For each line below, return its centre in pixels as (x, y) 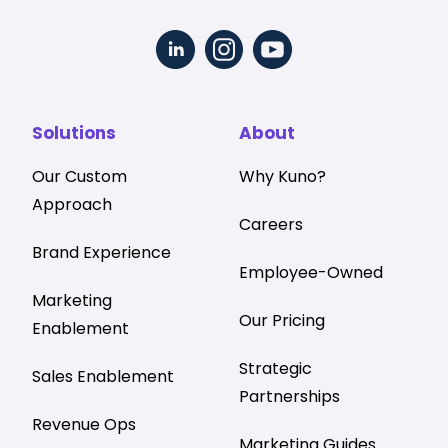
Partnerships (289, 396)
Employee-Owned (311, 272)
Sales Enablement (103, 376)
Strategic (275, 368)
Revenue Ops (84, 424)
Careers (271, 224)
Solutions (74, 133)
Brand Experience (101, 252)
